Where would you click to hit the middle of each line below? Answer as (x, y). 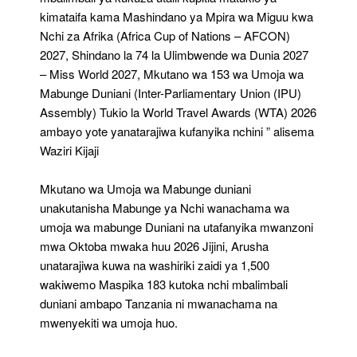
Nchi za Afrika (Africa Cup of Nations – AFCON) (165, 35)
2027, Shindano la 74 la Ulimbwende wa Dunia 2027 (174, 54)
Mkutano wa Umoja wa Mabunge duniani (145, 188)
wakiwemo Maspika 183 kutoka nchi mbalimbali (164, 284)
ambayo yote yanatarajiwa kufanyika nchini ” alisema (177, 131)
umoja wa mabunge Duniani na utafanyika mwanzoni (177, 226)
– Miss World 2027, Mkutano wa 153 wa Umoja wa (172, 73)
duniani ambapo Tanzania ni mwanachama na (159, 303)
